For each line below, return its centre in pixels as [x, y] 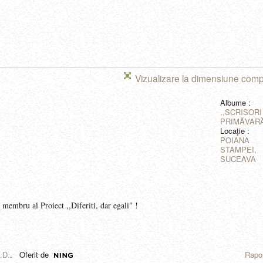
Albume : [235, 102]
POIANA [235, 140]
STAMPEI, [238, 149]
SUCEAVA [238, 159]
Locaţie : [235, 130]
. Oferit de [29, 254]
